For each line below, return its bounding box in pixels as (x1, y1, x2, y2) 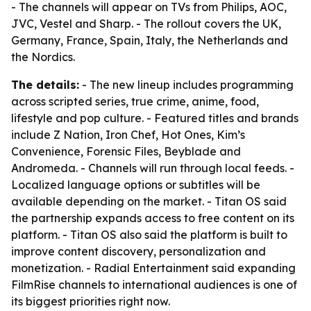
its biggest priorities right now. (11, 294, 170, 308)
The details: (11, 78, 79, 92)
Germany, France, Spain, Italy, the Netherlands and (11, 33, 288, 47)
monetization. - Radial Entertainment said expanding (11, 261, 296, 275)
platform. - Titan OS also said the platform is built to (11, 228, 287, 242)
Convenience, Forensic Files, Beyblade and (11, 144, 241, 158)
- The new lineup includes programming (79, 78, 294, 92)
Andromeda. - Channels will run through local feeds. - (11, 161, 294, 175)
